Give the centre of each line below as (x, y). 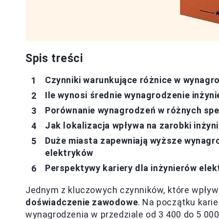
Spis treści (54, 58)
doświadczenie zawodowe (82, 202)
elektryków (69, 153)
